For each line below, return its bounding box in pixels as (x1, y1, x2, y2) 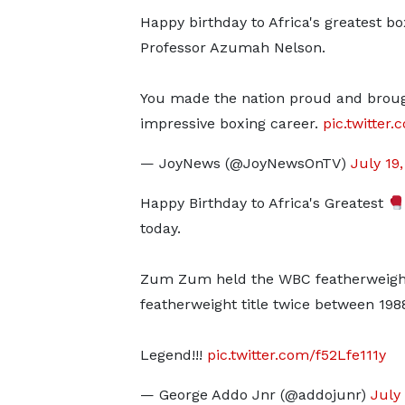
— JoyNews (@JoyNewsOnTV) (139, 155, 351, 172)
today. (139, 220, 181, 237)
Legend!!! (139, 346, 207, 363)
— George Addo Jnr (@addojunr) (139, 386, 371, 403)
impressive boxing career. (139, 115, 323, 132)
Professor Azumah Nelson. (139, 39, 325, 56)
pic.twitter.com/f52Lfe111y (206, 346, 386, 363)
